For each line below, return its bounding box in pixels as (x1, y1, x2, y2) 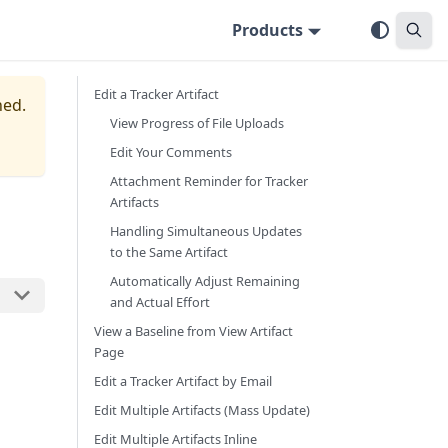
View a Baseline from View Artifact (94, 322, 293, 340)
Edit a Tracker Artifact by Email (94, 372, 272, 390)
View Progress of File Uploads (110, 114, 284, 132)
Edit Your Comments (110, 143, 232, 161)
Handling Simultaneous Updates (110, 222, 302, 240)
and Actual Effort (110, 293, 210, 311)
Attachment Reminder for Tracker (110, 172, 308, 190)
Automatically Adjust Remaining (110, 272, 300, 290)
